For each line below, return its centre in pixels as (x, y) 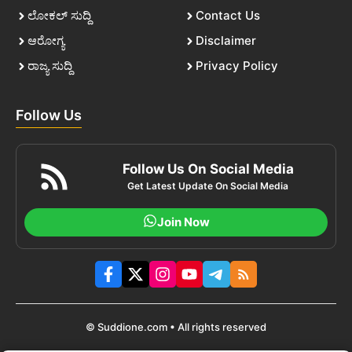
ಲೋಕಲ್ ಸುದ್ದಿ (59, 15)
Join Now (183, 222)
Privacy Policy (237, 66)
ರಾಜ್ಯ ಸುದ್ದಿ (50, 66)
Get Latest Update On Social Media (208, 186)
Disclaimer (226, 40)
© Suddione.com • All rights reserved (176, 327)
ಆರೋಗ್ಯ (46, 40)
